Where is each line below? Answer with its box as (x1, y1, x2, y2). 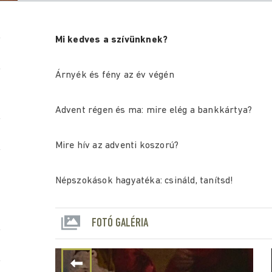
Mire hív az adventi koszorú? (55, 141, 179, 151)
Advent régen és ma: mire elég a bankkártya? (55, 106, 253, 115)
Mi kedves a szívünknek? (55, 35, 171, 45)
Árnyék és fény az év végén (55, 70, 174, 80)
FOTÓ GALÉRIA (91, 217, 148, 229)
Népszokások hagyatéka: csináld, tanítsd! (55, 176, 234, 186)
